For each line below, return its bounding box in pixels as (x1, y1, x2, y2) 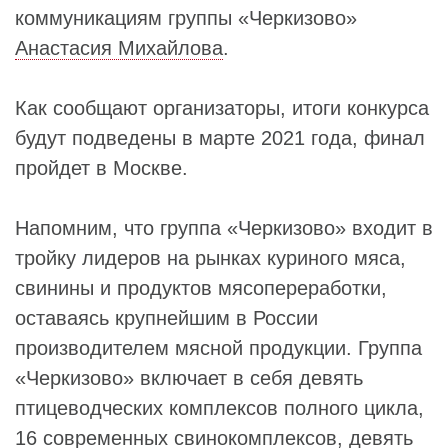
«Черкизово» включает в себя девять (15, 366, 363, 389)
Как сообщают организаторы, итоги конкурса (15, 96, 429, 119)
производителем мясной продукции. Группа (15, 336, 422, 359)
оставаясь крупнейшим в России (15, 306, 318, 329)
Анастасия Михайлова (15, 36, 223, 59)
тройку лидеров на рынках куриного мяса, (15, 246, 406, 269)
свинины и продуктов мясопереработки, (15, 276, 387, 299)
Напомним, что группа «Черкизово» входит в (15, 216, 433, 239)
